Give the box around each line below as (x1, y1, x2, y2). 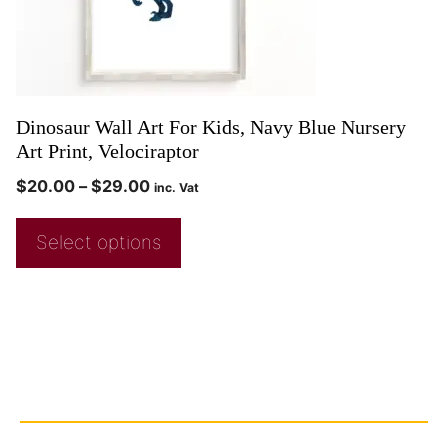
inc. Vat (154, 180, 199, 196)
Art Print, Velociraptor (16, 140, 199, 163)
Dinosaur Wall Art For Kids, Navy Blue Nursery (16, 116, 406, 139)
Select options (36, 231, 161, 255)
